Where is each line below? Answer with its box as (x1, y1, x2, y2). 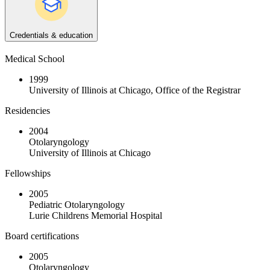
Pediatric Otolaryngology (29, 199, 125, 210)
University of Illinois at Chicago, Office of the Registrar (29, 85, 240, 96)
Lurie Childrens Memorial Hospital (29, 210, 162, 221)
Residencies (5, 105, 50, 116)
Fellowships (5, 168, 51, 179)
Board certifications (5, 231, 79, 242)
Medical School (5, 54, 64, 64)
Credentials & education (10, 31, 93, 40)
